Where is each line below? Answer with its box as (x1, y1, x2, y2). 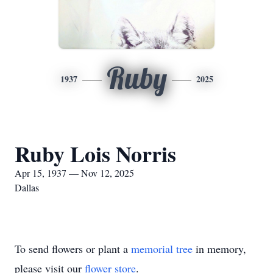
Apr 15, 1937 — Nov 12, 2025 (15, 166, 134, 179)
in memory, (193, 241, 246, 256)
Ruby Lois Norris (15, 138, 176, 169)
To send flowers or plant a (15, 241, 131, 256)
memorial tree (131, 241, 193, 256)
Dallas (15, 181, 39, 194)
